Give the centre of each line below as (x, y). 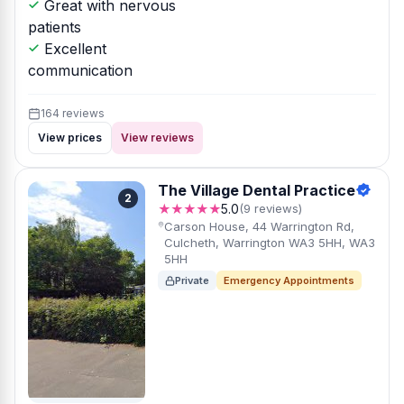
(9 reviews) (271, 208)
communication (80, 70)
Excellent (73, 49)
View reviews (157, 138)
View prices (70, 138)
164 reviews (73, 113)
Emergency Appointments (289, 280)
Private (192, 280)
